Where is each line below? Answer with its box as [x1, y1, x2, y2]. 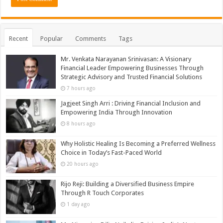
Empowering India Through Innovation [61, 109, 173, 116]
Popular [40, 35, 63, 43]
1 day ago [67, 201, 91, 208]
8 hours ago [67, 120, 96, 127]
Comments [75, 35, 107, 43]
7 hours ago [67, 85, 96, 92]
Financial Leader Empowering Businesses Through [61, 64, 204, 72]
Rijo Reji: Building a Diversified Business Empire [61, 180, 195, 188]
